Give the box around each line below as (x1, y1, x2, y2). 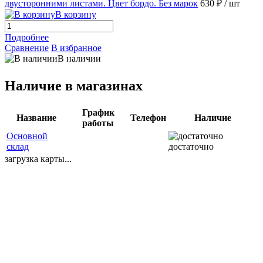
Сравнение (5, 43, 49, 53)
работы (82, 118, 114, 129)
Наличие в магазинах (5, 78, 143, 94)
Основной (6, 131, 48, 141)
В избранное (51, 43, 102, 53)
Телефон (130, 113, 166, 123)
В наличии (58, 53, 101, 64)
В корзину (55, 9, 96, 20)
